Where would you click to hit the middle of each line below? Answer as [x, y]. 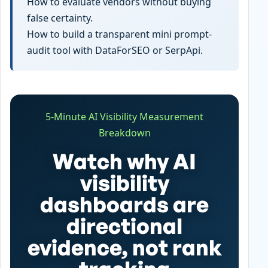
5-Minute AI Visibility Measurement [124, 116]
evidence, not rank [124, 247]
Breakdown [124, 133]
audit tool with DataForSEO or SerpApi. [115, 50]
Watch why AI [124, 161]
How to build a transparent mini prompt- [119, 34]
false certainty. [60, 18]
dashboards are [124, 204]
